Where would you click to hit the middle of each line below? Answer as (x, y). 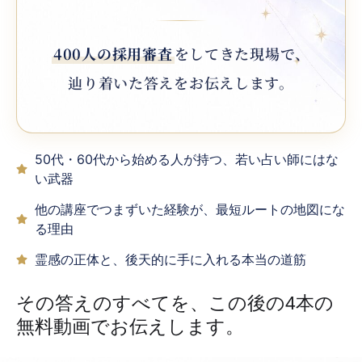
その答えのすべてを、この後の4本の (175, 303)
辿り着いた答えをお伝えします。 (181, 82)
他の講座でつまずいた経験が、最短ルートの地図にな (189, 209)
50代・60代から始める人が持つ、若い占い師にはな (186, 159)
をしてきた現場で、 (242, 53)
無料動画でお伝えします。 (130, 326)
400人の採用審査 (113, 53)
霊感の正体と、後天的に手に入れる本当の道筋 (170, 259)
